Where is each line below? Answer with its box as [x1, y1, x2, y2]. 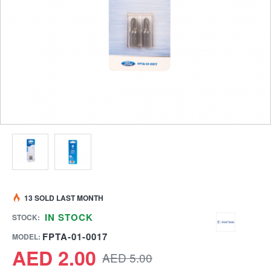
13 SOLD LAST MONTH [24, 192, 103, 204]
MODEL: [12, 231, 41, 243]
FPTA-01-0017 [42, 230, 108, 244]
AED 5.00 [102, 249, 152, 266]
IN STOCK [42, 211, 93, 224]
